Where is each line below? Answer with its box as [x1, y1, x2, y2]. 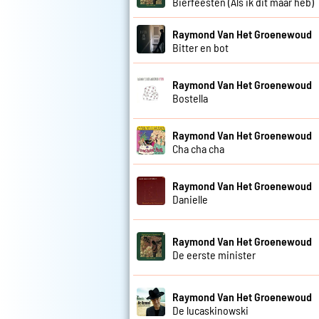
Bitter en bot [172, 40, 229, 54]
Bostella [172, 90, 208, 105]
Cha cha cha [172, 141, 224, 155]
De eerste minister [172, 247, 256, 261]
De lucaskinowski [172, 303, 249, 317]
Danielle [172, 192, 208, 206]
